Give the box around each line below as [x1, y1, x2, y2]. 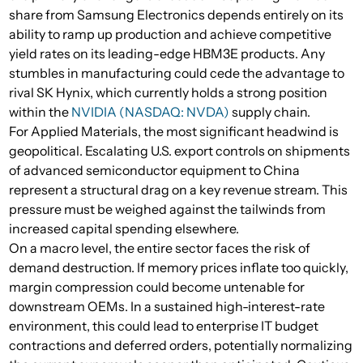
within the [9, 104, 71, 121]
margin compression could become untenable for [9, 279, 305, 296]
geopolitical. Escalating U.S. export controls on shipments [9, 143, 350, 160]
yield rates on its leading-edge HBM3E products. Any [9, 45, 325, 62]
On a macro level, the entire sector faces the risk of [9, 240, 310, 257]
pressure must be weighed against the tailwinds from [9, 201, 326, 218]
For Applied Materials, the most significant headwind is [9, 123, 339, 140]
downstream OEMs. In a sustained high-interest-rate [9, 298, 325, 315]
